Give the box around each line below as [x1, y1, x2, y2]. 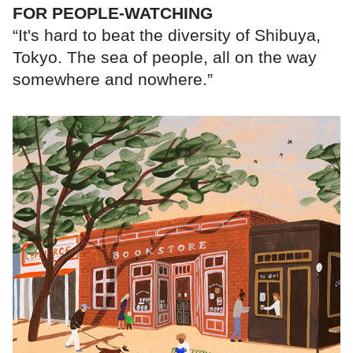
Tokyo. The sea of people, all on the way [13, 48, 317, 67]
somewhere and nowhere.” [13, 70, 213, 89]
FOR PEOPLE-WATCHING [13, 4, 213, 23]
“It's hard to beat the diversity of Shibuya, [13, 26, 321, 45]
